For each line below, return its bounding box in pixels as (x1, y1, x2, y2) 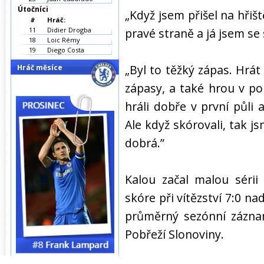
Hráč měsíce (17, 62, 62, 72)
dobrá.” (125, 135, 164, 151)
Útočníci (18, 4, 48, 14)
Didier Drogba (47, 25, 91, 34)
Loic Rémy (47, 35, 80, 44)
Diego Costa (47, 45, 84, 54)
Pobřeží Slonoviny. (125, 226, 224, 242)
